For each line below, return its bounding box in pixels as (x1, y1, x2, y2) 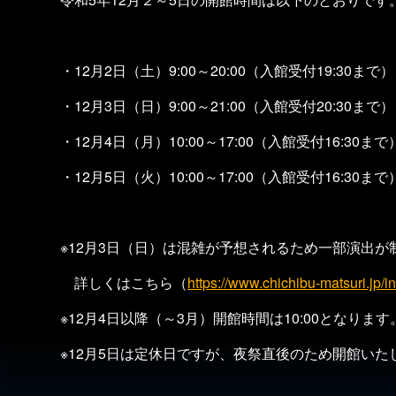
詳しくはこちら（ (60, 271, 187, 293)
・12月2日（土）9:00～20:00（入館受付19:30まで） (60, 59, 394, 80)
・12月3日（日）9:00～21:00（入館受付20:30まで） (60, 95, 394, 116)
